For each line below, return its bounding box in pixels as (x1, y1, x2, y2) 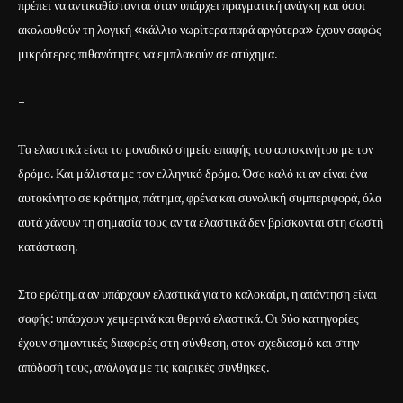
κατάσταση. (18, 237, 77, 255)
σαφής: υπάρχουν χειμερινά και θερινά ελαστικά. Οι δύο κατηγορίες (18, 309, 359, 327)
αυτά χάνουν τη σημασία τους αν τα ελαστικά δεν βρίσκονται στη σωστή (18, 213, 383, 230)
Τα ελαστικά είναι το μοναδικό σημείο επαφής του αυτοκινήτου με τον (18, 140, 373, 157)
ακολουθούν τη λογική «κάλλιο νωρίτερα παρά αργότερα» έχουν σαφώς (18, 21, 381, 38)
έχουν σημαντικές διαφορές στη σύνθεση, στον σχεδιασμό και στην (18, 334, 359, 351)
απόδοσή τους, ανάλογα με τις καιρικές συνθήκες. (18, 358, 269, 375)
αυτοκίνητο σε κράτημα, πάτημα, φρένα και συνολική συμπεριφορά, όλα (18, 189, 381, 206)
